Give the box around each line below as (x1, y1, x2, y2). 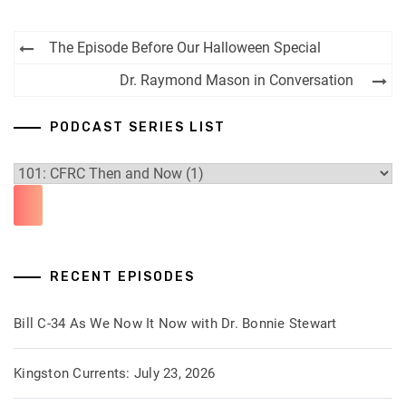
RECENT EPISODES (50, 269, 195, 285)
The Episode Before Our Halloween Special (49, 39, 321, 56)
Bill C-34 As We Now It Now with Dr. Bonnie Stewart (14, 315, 337, 332)
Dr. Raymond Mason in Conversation (120, 72, 353, 89)
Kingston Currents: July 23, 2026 (14, 365, 215, 382)
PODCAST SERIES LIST (50, 120, 226, 135)
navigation (14, 59, 152, 92)
